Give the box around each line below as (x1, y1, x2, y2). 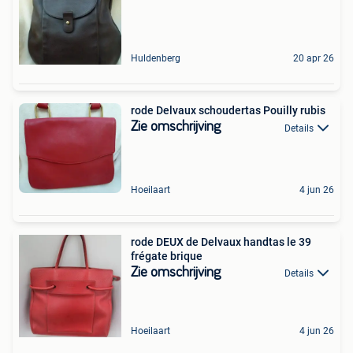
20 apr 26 (293, 53, 334, 65)
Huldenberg (131, 53, 180, 65)
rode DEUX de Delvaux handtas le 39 (131, 235, 311, 248)
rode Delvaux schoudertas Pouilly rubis (131, 104, 325, 117)
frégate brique (131, 249, 203, 262)
